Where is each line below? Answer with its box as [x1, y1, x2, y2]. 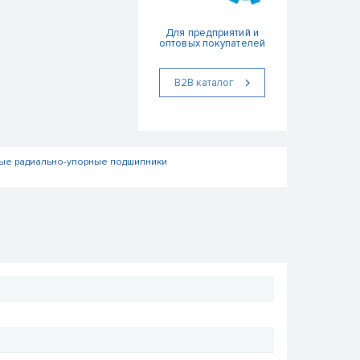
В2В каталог [174, 76, 234, 89]
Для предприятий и [166, 27, 259, 39]
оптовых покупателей [159, 37, 265, 50]
